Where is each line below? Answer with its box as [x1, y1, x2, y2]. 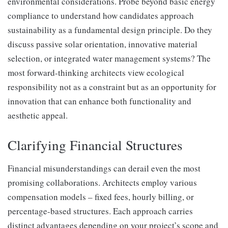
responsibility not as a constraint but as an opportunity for [8, 80, 216, 93]
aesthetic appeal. [8, 109, 68, 121]
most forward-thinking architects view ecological [8, 66, 184, 78]
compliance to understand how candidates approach [8, 9, 194, 21]
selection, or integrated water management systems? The [8, 52, 211, 64]
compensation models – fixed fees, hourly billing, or [8, 191, 194, 203]
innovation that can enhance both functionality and [8, 95, 191, 107]
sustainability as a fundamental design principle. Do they [8, 23, 212, 36]
